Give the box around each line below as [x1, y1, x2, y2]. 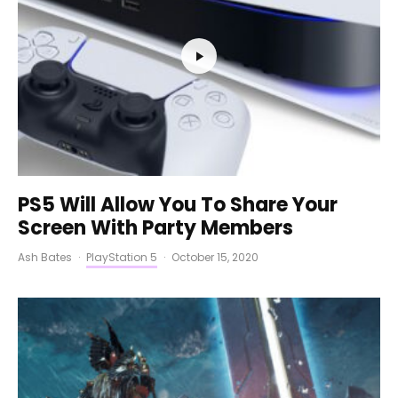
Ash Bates [18, 250, 72, 266]
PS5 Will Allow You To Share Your [18, 191, 338, 219]
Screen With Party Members [18, 214, 293, 243]
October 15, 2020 [171, 250, 259, 266]
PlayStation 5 [86, 250, 157, 266]
